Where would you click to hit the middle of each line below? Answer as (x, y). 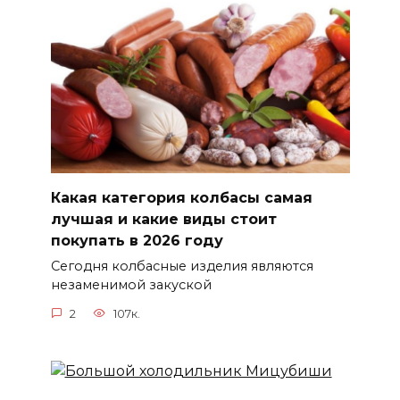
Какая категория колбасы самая (181, 197)
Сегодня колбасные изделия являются (182, 267)
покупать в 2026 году (137, 240)
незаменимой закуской (131, 285)
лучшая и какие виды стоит (163, 219)
